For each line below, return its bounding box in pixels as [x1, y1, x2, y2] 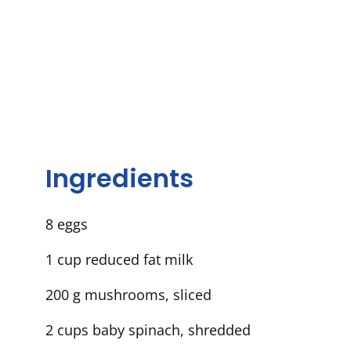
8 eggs [45, 215, 88, 234]
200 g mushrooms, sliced [45, 285, 212, 305]
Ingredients [45, 160, 194, 196]
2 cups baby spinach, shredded [45, 320, 251, 340]
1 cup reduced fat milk [45, 250, 193, 270]
